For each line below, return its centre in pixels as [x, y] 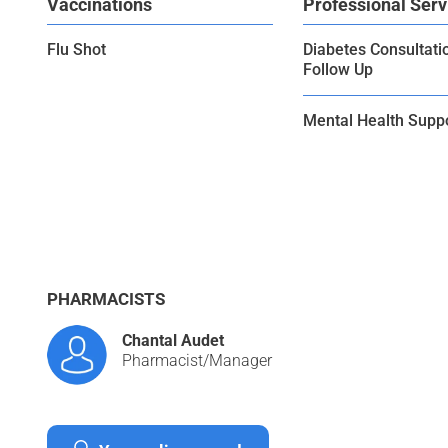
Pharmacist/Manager [197, 361]
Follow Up [338, 70]
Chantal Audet [173, 341]
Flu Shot [76, 50]
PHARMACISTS [106, 299]
